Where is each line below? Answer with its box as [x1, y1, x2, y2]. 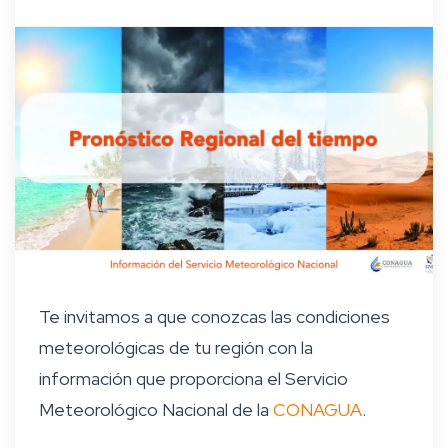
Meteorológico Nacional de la [39, 398, 273, 422]
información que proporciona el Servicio [39, 367, 348, 391]
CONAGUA [273, 398, 362, 422]
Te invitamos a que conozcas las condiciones [39, 305, 390, 329]
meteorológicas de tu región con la [39, 336, 313, 360]
